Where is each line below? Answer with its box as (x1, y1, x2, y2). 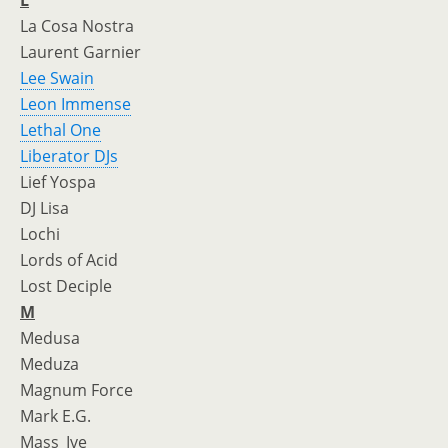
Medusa (20, 327, 80, 349)
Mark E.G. (20, 405, 91, 427)
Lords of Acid (20, 249, 118, 271)
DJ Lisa (20, 197, 69, 219)
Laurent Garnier (20, 41, 141, 63)
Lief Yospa (20, 171, 96, 193)
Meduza (20, 353, 79, 375)
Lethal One (20, 119, 101, 141)
